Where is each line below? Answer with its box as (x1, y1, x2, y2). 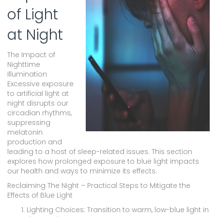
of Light (7, 4, 58, 25)
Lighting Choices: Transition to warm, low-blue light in (27, 204, 209, 215)
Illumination (7, 69, 47, 79)
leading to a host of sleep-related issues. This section (7, 146, 192, 156)
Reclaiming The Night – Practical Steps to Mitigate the (7, 180, 190, 190)
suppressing (7, 117, 50, 127)
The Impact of (7, 49, 55, 60)
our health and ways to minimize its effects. (7, 166, 157, 176)
